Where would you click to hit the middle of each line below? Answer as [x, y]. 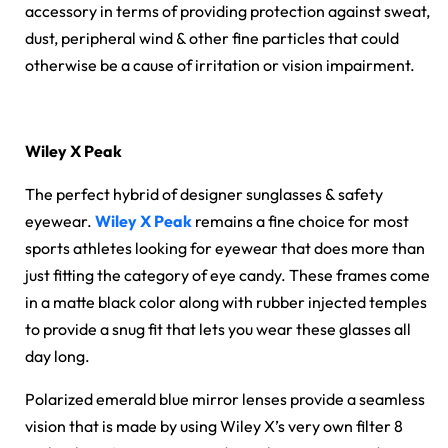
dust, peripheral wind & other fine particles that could [212, 38]
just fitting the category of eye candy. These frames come [227, 275]
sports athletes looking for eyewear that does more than [225, 248]
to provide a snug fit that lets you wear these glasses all [218, 329]
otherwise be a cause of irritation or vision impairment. [220, 65]
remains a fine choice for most [302, 221]
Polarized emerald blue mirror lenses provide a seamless [225, 399]
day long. [57, 356]
